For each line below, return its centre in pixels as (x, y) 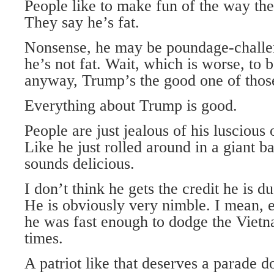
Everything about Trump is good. (131, 106)
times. (44, 238)
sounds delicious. (80, 164)
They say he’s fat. (82, 22)
